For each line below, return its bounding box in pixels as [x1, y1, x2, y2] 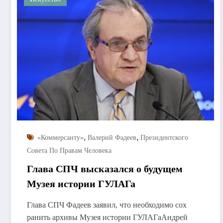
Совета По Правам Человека [27, 146, 111, 154]
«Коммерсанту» [37, 133, 84, 141]
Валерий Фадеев [88, 133, 136, 141]
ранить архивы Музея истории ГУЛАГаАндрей [27, 213, 188, 222]
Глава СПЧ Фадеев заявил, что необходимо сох [27, 200, 187, 209]
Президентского [140, 133, 188, 141]
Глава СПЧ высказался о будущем [27, 163, 183, 174]
